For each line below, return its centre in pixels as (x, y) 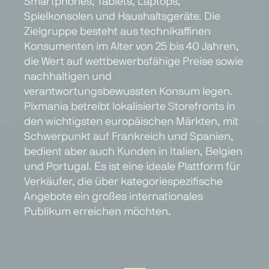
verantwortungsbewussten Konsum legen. (128, 92)
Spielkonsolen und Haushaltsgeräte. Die (122, 17)
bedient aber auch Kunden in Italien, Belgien (133, 152)
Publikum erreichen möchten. (98, 212)
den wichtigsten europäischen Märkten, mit (131, 122)
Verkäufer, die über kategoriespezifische (123, 182)
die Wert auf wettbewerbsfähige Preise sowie (134, 62)
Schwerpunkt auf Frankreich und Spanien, (129, 137)
